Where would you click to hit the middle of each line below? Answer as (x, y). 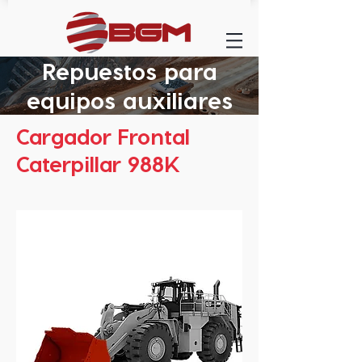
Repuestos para (129, 71)
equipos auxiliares (129, 100)
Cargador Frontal (103, 136)
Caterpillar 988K (98, 163)
